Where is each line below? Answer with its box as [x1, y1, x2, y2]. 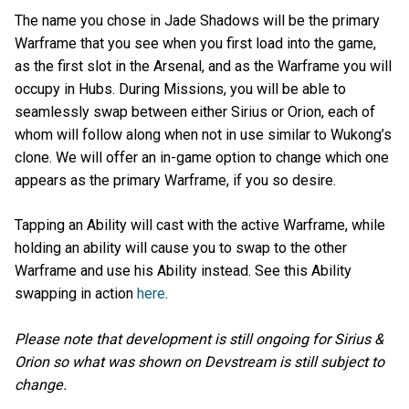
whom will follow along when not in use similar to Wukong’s [15, 126, 392, 144]
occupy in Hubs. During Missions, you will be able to [15, 80, 346, 99]
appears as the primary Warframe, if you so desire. [15, 172, 336, 190]
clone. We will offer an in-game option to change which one [15, 149, 389, 167]
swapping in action [15, 285, 137, 303]
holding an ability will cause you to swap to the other [15, 239, 347, 257]
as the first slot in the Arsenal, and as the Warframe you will [15, 58, 392, 76]
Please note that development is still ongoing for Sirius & [15, 330, 383, 348]
